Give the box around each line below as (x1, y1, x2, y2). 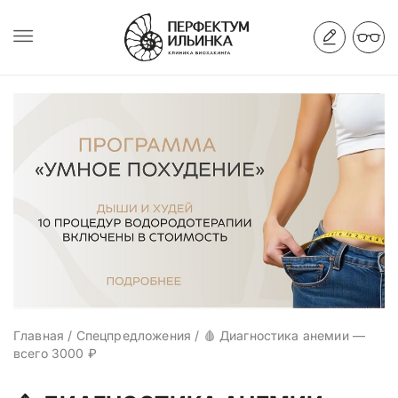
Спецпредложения (76, 328, 192, 344)
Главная (13, 328, 65, 344)
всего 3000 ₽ (13, 346, 97, 362)
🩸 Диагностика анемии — (203, 328, 366, 344)
